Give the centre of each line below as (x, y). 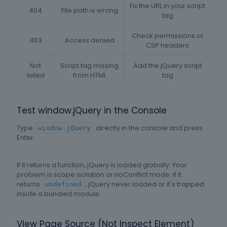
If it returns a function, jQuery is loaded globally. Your (102, 165)
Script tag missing (89, 66)
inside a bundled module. (59, 194)
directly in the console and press (148, 128)
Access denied (89, 41)
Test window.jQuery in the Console (92, 111)
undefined (63, 184)
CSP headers (167, 46)
